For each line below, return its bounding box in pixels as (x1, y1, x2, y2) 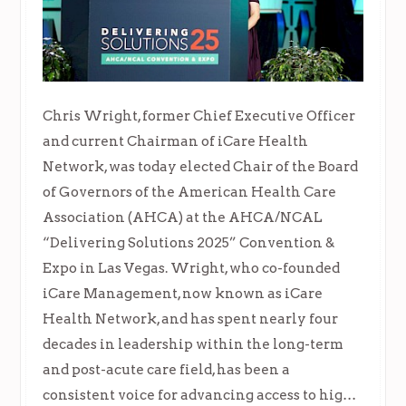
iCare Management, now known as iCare (43, 285, 324, 303)
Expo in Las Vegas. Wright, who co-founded (43, 259, 341, 277)
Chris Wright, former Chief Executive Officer (43, 107, 356, 125)
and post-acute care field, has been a (43, 361, 291, 379)
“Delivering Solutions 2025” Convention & (43, 234, 335, 252)
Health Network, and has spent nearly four (43, 310, 339, 328)
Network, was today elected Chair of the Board (43, 158, 359, 176)
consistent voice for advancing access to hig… (43, 386, 357, 404)
